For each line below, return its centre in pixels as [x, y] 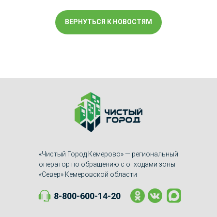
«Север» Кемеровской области [88, 174]
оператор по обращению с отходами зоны [107, 164]
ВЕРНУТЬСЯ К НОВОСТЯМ [108, 22]
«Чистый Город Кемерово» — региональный [108, 154]
